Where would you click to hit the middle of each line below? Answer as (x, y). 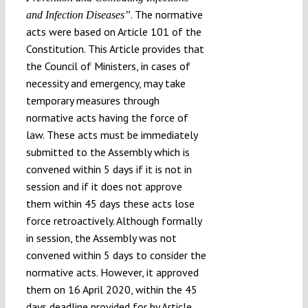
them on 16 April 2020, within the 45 (111, 289)
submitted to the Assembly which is (108, 152)
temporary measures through (92, 100)
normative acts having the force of (107, 117)
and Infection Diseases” (78, 14)
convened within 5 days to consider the (116, 255)
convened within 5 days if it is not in (109, 169)
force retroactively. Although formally (113, 220)
